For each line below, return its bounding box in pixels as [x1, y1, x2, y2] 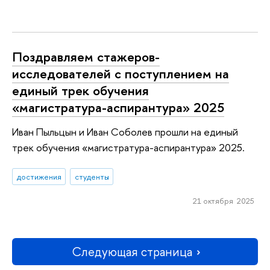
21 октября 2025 [192, 195, 254, 206]
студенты [74, 171, 109, 183]
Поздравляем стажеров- [12, 47, 160, 66]
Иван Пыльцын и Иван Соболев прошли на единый [12, 124, 238, 139]
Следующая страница [72, 243, 192, 260]
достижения [16, 171, 61, 183]
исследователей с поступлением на [12, 64, 229, 83]
